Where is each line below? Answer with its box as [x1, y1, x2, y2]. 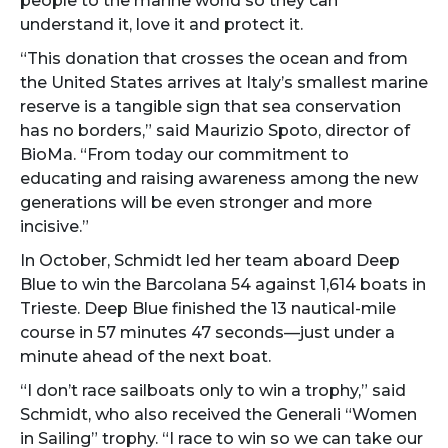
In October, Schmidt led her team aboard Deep [20, 251, 400, 270]
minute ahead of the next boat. [20, 347, 271, 366]
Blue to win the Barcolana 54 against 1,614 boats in [20, 275, 426, 294]
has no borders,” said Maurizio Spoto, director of [20, 121, 410, 140]
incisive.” [20, 217, 89, 236]
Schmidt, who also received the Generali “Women [20, 405, 417, 424]
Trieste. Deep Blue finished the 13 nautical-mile [20, 299, 396, 318]
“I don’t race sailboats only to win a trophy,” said [20, 381, 406, 400]
